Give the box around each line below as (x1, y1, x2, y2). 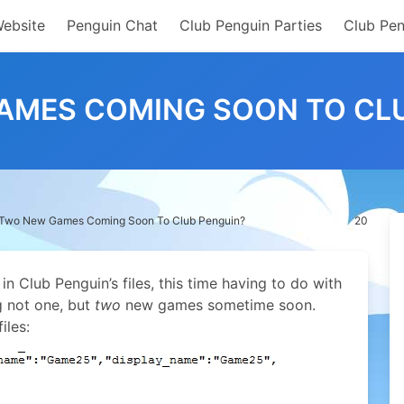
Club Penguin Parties (179, 16, 322, 34)
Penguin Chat (67, 16, 158, 34)
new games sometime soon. (121, 296, 316, 314)
